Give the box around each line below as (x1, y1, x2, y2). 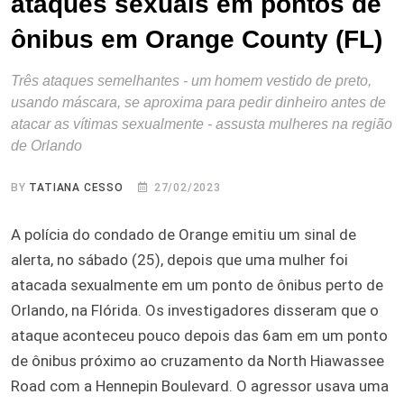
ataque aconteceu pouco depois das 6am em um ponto (11, 326, 388, 344)
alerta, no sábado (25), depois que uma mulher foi (11, 250, 348, 269)
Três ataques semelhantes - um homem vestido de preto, (11, 72, 372, 88)
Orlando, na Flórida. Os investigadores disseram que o (11, 300, 379, 319)
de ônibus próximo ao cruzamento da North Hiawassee (11, 351, 384, 370)
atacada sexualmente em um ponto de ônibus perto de (11, 275, 383, 294)
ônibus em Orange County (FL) (11, 24, 382, 53)
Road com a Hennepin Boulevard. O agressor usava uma (11, 376, 389, 395)
